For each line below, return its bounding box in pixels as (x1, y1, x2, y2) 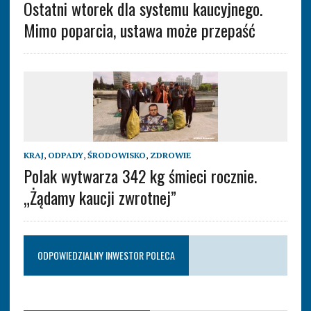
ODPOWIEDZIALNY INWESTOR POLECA (37, 248, 175, 263)
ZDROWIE (149, 150, 191, 161)
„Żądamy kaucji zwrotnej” (23, 185, 176, 210)
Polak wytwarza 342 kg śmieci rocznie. (23, 163, 257, 189)
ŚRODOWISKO (87, 150, 146, 161)
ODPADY (47, 150, 83, 161)
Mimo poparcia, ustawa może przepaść (23, 17, 255, 43)
